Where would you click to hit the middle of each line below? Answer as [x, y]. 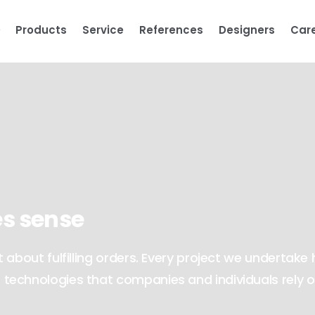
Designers [247, 30]
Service [103, 30]
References [171, 30]
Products [41, 30]
